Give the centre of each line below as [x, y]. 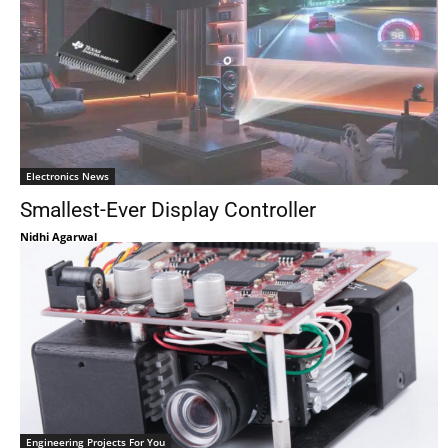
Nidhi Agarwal [58, 236]
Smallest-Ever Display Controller [168, 210]
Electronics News [67, 176]
